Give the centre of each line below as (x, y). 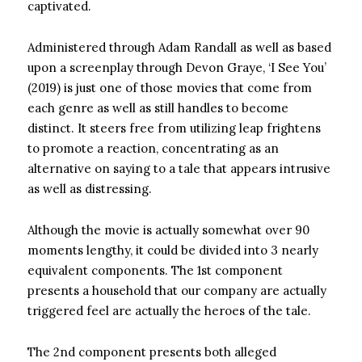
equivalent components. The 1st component (155, 270)
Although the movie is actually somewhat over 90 (168, 230)
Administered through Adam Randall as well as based (179, 47)
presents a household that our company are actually (177, 290)
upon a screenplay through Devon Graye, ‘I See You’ (177, 67)
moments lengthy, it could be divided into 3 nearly (173, 250)
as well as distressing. (90, 189)
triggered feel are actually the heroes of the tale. (169, 311)
